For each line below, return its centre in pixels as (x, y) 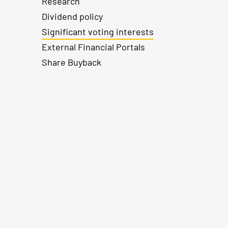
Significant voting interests (98, 31)
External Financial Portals (93, 47)
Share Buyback (72, 62)
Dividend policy (72, 16)
